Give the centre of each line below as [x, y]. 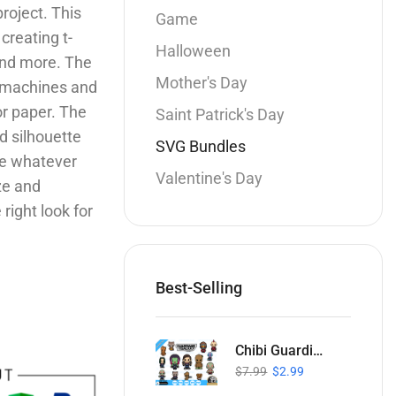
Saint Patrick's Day [221, 115]
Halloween [194, 51]
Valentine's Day [209, 179]
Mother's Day [202, 83]
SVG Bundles [201, 147]
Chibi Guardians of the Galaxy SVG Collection [318, 350]
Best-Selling [199, 287]
